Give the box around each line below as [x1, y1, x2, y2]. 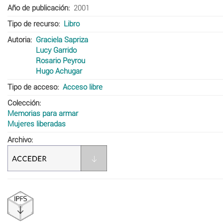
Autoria [7, 35, 30, 44]
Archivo [7, 135, 31, 144]
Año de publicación [7, 3, 68, 12]
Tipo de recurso [7, 19, 58, 28]
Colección [7, 98, 39, 108]
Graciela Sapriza [35, 35, 88, 44]
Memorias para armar [7, 109, 78, 118]
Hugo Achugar [35, 66, 82, 76]
